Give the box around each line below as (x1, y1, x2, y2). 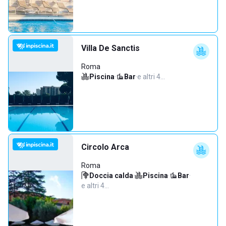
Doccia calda (89, 172, 133, 180)
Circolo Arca (81, 142, 129, 152)
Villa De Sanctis (81, 43, 140, 53)
